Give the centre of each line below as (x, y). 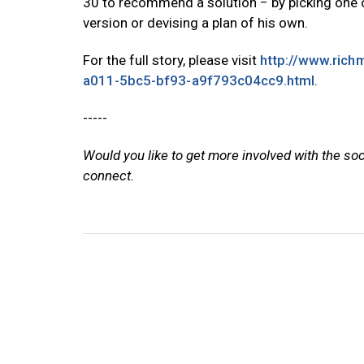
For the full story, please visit (171, 60)
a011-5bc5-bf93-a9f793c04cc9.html (199, 80)
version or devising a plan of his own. (195, 23)
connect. (108, 175)
